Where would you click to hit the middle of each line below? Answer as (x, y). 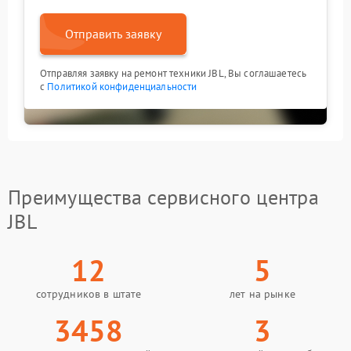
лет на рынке (262, 294)
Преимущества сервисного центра (163, 197)
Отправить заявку (113, 34)
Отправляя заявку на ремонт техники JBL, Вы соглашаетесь (174, 73)
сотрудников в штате (89, 294)
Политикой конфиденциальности (122, 87)
